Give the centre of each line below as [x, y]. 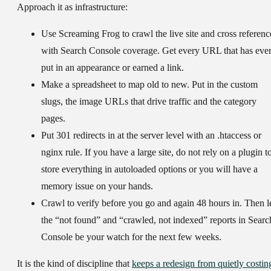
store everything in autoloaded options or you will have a [149, 169]
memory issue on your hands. [97, 186]
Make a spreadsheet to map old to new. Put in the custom [149, 85]
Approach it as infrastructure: [72, 7]
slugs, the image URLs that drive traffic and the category [149, 102]
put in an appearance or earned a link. [113, 68]
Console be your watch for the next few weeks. [131, 237]
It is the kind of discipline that [74, 264]
